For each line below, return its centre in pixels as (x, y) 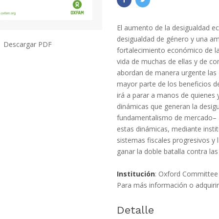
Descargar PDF (27, 44)
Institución (136, 174)
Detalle (135, 210)
